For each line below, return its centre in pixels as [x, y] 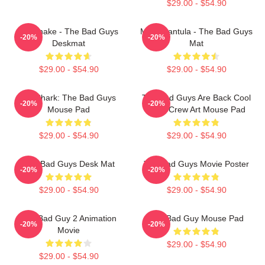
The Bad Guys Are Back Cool [196, 98]
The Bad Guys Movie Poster [196, 164]
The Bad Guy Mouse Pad [196, 218]
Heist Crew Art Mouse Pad [196, 109]
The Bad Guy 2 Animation [69, 218]
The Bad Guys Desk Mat [69, 164]
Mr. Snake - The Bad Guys [69, 31]
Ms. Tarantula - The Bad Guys [196, 31]
